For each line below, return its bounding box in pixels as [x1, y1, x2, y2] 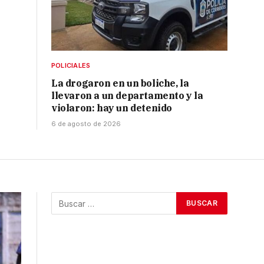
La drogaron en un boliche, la [51, 77, 189, 90]
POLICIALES [51, 61, 91, 70]
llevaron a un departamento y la [51, 90, 203, 102]
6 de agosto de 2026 [51, 120, 121, 128]
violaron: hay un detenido [51, 102, 173, 114]
